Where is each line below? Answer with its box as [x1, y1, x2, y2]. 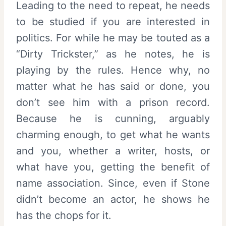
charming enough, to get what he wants [16, 128, 210, 141]
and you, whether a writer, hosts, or [16, 144, 210, 157]
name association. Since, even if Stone [16, 177, 210, 189]
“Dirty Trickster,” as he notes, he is [16, 47, 210, 60]
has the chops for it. [16, 209, 111, 221]
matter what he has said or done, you [16, 80, 210, 92]
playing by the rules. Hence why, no [16, 64, 210, 76]
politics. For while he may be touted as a [16, 31, 210, 44]
